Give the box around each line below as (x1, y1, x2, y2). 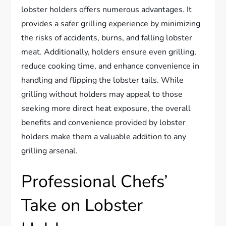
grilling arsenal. (21, 145, 78, 156)
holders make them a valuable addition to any (21, 131, 187, 142)
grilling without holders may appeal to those (21, 88, 183, 100)
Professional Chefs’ (21, 169, 168, 193)
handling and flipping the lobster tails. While (21, 74, 184, 86)
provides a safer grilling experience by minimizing (21, 18, 201, 29)
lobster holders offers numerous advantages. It (21, 4, 192, 15)
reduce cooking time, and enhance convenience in (21, 60, 200, 72)
